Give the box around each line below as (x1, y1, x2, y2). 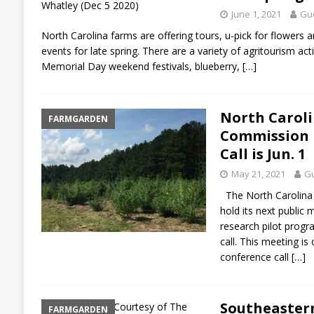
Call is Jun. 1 (219, 144, 306, 163)
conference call (219, 250, 292, 264)
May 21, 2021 (231, 167, 285, 180)
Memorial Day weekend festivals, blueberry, (41, 59, 243, 73)
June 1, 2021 (231, 7, 281, 20)
